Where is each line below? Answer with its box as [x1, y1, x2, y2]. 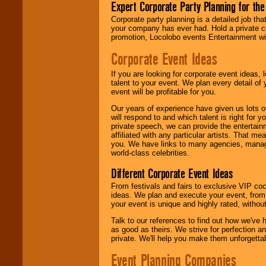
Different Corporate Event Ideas [111, 165, 233, 182]
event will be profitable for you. [111, 87, 216, 96]
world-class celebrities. [111, 148, 189, 158]
